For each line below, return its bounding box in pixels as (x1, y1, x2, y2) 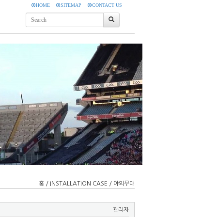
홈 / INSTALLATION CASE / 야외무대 (39, 181, 135, 186)
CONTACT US (92, 2, 122, 8)
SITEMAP (61, 2, 81, 8)
